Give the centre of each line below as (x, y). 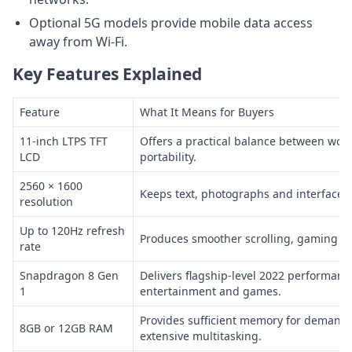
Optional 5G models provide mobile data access (171, 22)
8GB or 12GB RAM (66, 328)
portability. (168, 156)
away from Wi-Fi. (78, 41)
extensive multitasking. (201, 335)
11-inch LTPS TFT (64, 141)
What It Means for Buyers (207, 112)
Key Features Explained (107, 73)
